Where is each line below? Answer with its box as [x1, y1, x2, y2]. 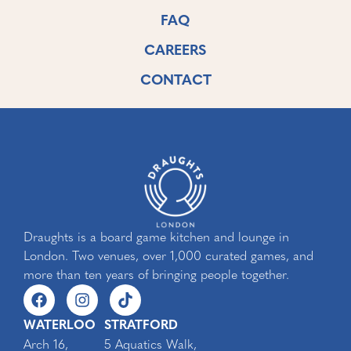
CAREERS [144, 43, 207, 59]
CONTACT [139, 73, 212, 89]
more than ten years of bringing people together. [24, 266, 289, 282]
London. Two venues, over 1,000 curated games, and [24, 248, 313, 263]
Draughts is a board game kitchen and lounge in [24, 229, 289, 244]
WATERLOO [24, 319, 96, 332]
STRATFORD [104, 319, 178, 332]
